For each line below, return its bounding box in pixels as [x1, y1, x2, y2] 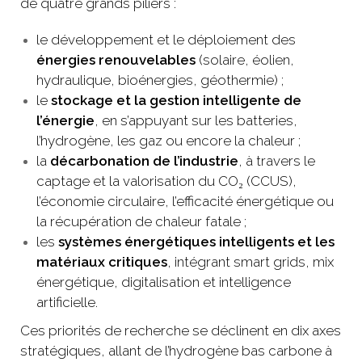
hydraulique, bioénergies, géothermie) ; [36, 72, 284, 89]
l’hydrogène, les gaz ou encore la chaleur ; [36, 133, 301, 149]
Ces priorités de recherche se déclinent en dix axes [20, 322, 341, 339]
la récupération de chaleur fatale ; [36, 213, 246, 230]
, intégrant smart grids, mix [167, 254, 334, 271]
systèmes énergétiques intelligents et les [58, 234, 335, 250]
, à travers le [238, 153, 315, 170]
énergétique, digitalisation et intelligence [36, 274, 291, 291]
